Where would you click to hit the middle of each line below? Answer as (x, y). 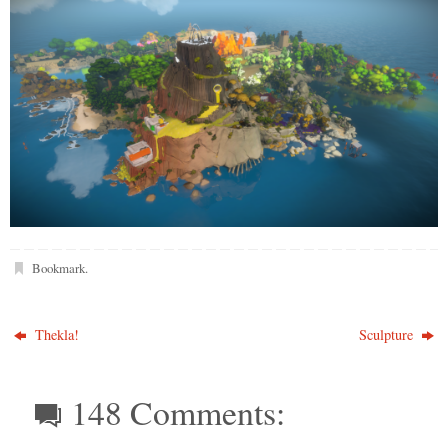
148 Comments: (178, 412)
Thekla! (55, 335)
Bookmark (58, 268)
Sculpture (387, 335)
